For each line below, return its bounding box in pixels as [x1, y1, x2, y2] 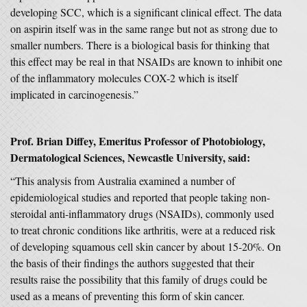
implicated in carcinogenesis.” [10, 87, 138, 101]
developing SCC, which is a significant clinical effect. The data [10, 5, 282, 19]
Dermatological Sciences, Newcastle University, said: [10, 149, 250, 165]
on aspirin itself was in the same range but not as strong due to [10, 21, 278, 36]
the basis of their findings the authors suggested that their [10, 256, 254, 270]
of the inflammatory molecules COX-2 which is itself [10, 71, 238, 85]
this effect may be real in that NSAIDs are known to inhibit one [10, 54, 282, 69]
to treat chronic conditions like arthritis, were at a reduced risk [10, 223, 275, 237]
